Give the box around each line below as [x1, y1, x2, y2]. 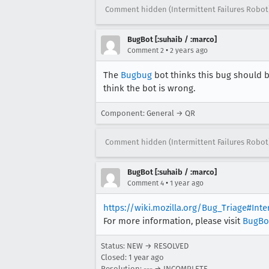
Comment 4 [127, 178, 164, 187]
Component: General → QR [101, 108, 195, 118]
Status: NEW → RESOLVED [101, 241, 189, 250]
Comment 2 [127, 46, 164, 55]
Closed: [101, 252, 128, 262]
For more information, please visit [103, 215, 243, 226]
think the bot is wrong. [103, 82, 195, 94]
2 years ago [170, 46, 208, 55]
